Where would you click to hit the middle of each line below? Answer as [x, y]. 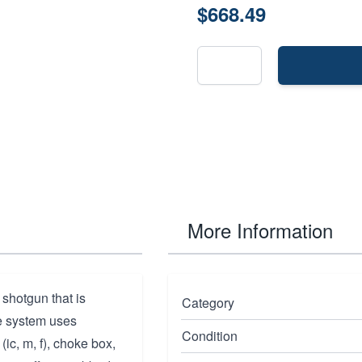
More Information [260, 230]
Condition [210, 336]
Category [208, 303]
